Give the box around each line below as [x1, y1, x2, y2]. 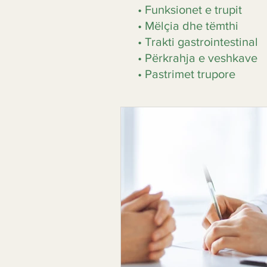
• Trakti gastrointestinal [138, 35, 258, 48]
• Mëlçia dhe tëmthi [138, 19, 238, 32]
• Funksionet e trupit [138, 3, 242, 16]
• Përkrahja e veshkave [138, 51, 257, 64]
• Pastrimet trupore [138, 67, 235, 80]
